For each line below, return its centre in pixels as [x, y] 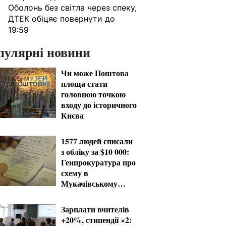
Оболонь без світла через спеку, [72, 8]
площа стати [84, 83]
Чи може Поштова [95, 73]
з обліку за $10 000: [95, 152]
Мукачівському [89, 183]
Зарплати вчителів [95, 209]
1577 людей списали [97, 141]
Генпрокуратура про [98, 162]
